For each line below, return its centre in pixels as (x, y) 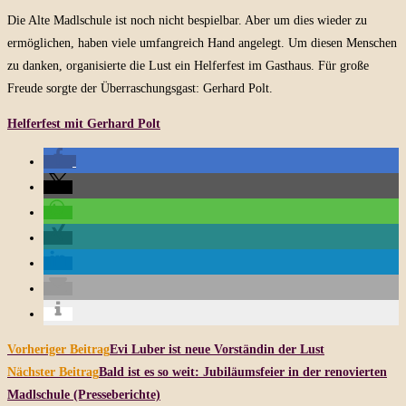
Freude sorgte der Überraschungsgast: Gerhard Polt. (140, 88)
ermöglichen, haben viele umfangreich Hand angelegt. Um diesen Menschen (202, 43)
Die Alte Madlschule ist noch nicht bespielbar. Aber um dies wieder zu (187, 20)
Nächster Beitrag (53, 372)
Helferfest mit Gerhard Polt (84, 123)
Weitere (37, 349)
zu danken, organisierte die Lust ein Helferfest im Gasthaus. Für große (188, 65)
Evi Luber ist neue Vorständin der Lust (217, 349)
